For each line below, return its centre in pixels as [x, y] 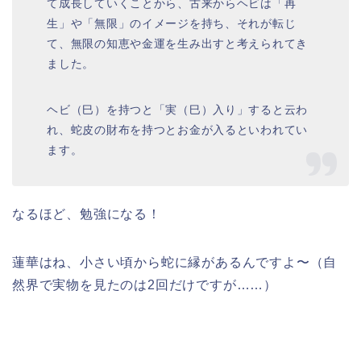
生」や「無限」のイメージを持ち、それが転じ [172, 24]
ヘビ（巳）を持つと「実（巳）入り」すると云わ [178, 110]
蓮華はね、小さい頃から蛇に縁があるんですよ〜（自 [175, 262]
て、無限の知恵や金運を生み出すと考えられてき [178, 44]
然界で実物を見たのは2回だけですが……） [145, 284]
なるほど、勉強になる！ [87, 214]
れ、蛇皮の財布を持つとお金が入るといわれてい [178, 130]
